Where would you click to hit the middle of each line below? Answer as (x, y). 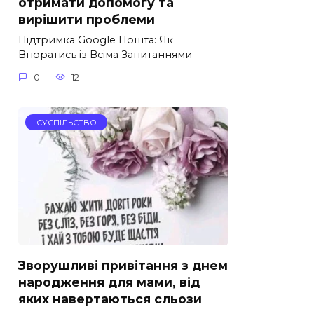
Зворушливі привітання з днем (123, 265)
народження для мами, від (109, 282)
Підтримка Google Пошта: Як (96, 40)
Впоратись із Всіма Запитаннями (105, 55)
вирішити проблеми (87, 20)
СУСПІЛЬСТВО (66, 122)
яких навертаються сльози (110, 299)
